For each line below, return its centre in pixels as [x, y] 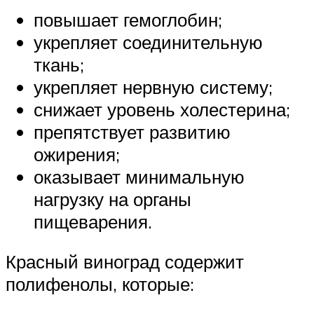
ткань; [59, 64]
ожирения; [77, 154]
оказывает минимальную [139, 176]
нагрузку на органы [112, 199]
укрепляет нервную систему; [153, 87]
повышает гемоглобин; [128, 19]
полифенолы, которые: [100, 284]
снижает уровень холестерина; [162, 109]
